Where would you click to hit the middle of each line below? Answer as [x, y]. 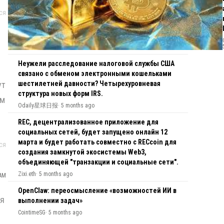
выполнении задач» [50, 200]
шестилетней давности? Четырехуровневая [89, 83]
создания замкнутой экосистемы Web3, [82, 152]
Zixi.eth [27, 174]
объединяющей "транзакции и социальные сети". [98, 162]
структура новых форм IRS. [60, 93]
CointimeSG [32, 212]
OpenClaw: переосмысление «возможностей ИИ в [97, 190]
